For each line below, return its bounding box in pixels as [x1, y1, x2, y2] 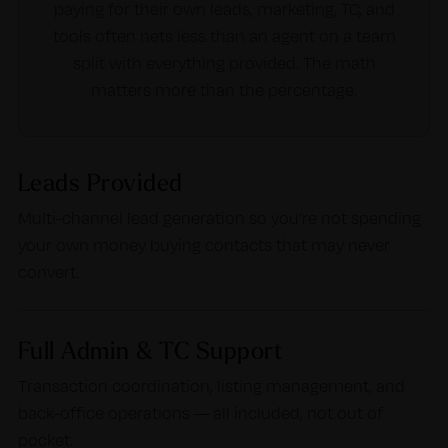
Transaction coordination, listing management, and [17, 376, 405, 396]
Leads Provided [17, 167, 183, 197]
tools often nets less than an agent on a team [52, 26, 396, 46]
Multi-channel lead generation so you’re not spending [17, 208, 421, 228]
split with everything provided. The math [72, 53, 376, 73]
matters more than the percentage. [91, 80, 357, 100]
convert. [17, 262, 79, 282]
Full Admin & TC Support [17, 335, 284, 365]
